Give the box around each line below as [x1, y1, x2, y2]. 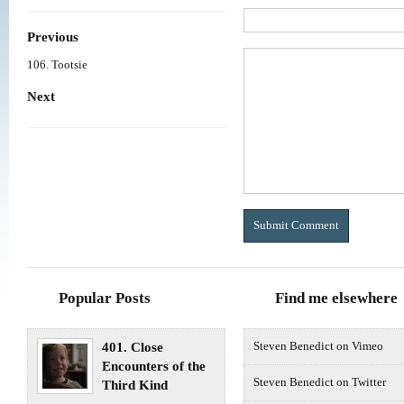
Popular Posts [59, 289, 151, 308]
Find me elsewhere [275, 289, 398, 308]
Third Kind [102, 378, 168, 393]
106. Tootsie [27, 59, 87, 71]
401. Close [102, 340, 163, 355]
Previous [27, 29, 78, 44]
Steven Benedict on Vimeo [253, 340, 383, 353]
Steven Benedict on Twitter [253, 376, 386, 390]
